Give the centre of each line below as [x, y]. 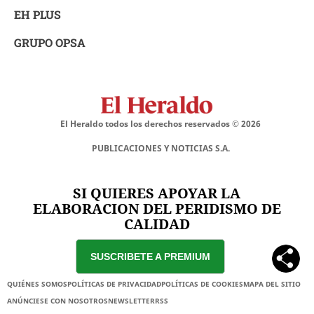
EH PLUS [37, 15]
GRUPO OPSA [50, 43]
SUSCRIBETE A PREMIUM [150, 257]
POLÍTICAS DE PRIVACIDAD [114, 284]
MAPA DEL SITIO [272, 284]
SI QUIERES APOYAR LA [157, 193]
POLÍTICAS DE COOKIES [202, 284]
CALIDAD [157, 224]
